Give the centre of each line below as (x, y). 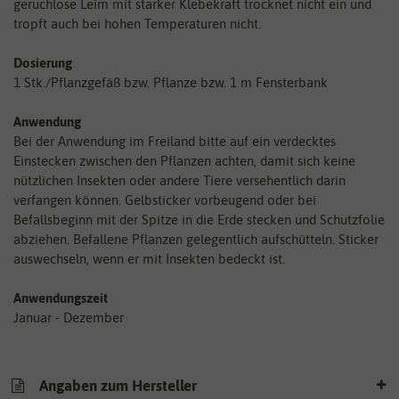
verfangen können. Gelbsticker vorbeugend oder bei (165, 200)
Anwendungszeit (61, 298)
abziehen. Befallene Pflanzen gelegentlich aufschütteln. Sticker (196, 240)
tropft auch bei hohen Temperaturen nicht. (137, 24)
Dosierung (43, 63)
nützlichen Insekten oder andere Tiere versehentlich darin (179, 181)
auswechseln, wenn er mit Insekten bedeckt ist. (149, 259)
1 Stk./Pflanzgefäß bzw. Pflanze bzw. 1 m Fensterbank (171, 83)
